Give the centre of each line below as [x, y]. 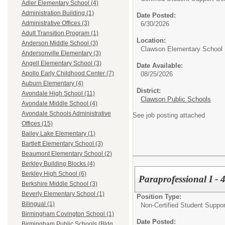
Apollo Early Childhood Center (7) [68, 74]
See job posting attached [169, 115]
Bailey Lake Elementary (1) [59, 134]
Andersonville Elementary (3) [61, 53]
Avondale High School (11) [58, 94]
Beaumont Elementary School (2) [67, 154]
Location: [151, 40]
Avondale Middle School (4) [60, 104]
